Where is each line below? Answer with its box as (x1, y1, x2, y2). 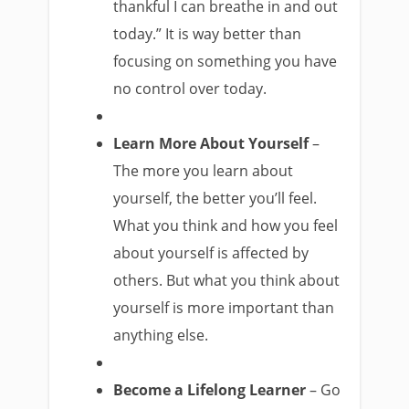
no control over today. (113, 79, 267, 99)
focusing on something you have (113, 51, 338, 71)
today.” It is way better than (113, 24, 302, 44)
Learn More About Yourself (113, 133, 309, 153)
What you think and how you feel (113, 215, 339, 236)
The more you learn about (113, 161, 294, 181)
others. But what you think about (113, 270, 341, 290)
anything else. (113, 325, 209, 345)
